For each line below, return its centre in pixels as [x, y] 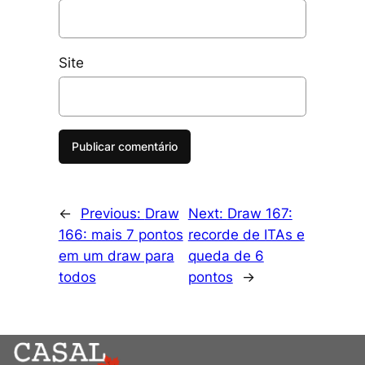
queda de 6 [226, 255]
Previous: [112, 213]
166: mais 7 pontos [121, 234]
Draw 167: [259, 213]
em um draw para [116, 255]
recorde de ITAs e [246, 234]
